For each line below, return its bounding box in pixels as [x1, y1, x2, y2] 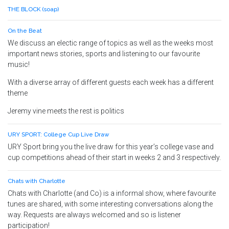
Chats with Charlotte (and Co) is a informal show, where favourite [8, 189, 216, 197]
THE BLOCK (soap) [8, 6, 59, 13]
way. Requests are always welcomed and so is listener [8, 211, 181, 219]
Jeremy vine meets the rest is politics [8, 107, 126, 115]
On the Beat [8, 27, 42, 34]
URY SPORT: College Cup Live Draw [8, 131, 109, 138]
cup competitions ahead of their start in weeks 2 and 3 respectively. [8, 153, 221, 162]
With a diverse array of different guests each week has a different [8, 78, 214, 86]
